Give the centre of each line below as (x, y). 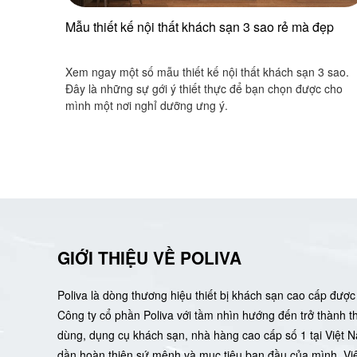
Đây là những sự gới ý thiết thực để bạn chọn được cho (204, 88)
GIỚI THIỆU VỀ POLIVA (149, 257)
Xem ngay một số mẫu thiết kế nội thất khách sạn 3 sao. (207, 72)
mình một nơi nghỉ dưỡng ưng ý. (147, 105)
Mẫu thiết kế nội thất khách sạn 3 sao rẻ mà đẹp (200, 27)
